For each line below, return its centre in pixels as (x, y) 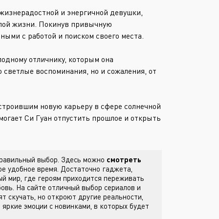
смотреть (124, 159)
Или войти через (44, 7)
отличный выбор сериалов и (94, 187)
